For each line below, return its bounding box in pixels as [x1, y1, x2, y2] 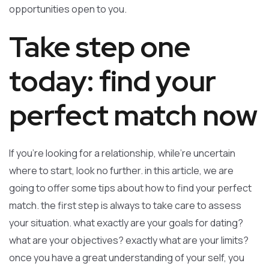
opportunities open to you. [9, 2, 127, 16]
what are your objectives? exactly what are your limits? [9, 234, 249, 247]
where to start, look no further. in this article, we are [9, 164, 234, 177]
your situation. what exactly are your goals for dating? [9, 216, 243, 229]
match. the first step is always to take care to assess [9, 199, 241, 212]
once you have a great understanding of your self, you [9, 251, 244, 264]
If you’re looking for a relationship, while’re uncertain [9, 147, 235, 160]
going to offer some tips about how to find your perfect [9, 181, 252, 195]
